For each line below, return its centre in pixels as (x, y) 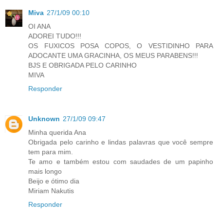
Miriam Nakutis (51, 191)
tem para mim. (51, 152)
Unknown (44, 119)
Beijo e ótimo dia (54, 181)
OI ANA (39, 27)
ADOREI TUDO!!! (55, 36)
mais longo (45, 172)
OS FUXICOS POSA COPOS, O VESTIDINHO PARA (121, 46)
